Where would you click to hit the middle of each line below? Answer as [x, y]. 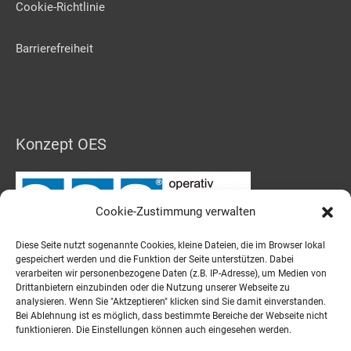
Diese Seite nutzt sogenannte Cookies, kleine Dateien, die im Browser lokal [170, 245]
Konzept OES [61, 145]
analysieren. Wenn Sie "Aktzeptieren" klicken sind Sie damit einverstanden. [171, 302]
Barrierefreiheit [54, 48]
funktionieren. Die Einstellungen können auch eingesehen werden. [154, 330]
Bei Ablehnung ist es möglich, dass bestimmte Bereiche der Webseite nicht [172, 316]
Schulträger [56, 275]
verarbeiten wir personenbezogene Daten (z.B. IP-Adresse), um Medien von [171, 273]
